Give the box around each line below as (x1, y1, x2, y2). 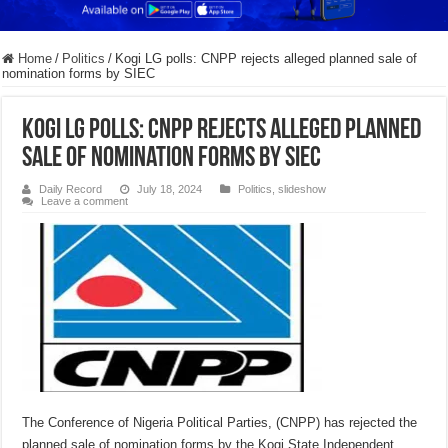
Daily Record (39, 183, 103, 196)
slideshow (278, 183, 327, 196)
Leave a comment (41, 195, 129, 208)
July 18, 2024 (137, 183, 203, 196)
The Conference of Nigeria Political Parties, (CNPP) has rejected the (22, 415, 418, 431)
